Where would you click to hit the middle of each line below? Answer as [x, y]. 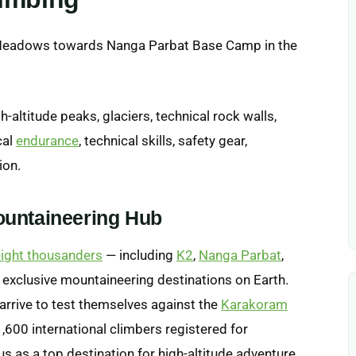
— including [139, 255]
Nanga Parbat [240, 255]
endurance [47, 140]
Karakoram [254, 304]
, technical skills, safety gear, [163, 140]
